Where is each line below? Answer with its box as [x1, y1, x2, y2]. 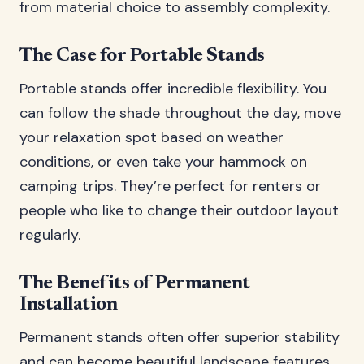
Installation [19, 295, 118, 314]
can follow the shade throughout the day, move [19, 103, 341, 123]
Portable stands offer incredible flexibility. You [19, 79, 327, 98]
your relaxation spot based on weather [19, 128, 284, 147]
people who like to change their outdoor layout [19, 201, 339, 220]
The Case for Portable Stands [19, 46, 265, 66]
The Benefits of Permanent [19, 274, 251, 293]
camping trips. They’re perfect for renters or [19, 176, 321, 196]
